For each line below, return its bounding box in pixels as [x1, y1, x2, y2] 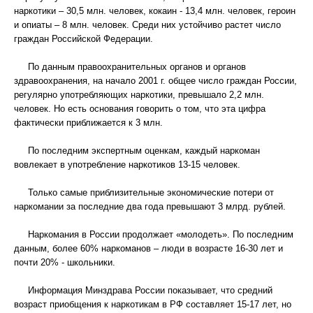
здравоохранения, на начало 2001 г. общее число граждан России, [14, 75, 297, 86]
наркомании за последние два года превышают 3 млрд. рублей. [14, 201, 286, 212]
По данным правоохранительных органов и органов [14, 61, 246, 72]
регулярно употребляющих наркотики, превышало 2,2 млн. [14, 89, 264, 100]
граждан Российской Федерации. [14, 34, 153, 44]
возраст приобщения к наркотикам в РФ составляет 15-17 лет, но [14, 299, 291, 310]
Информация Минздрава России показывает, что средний [14, 285, 272, 296]
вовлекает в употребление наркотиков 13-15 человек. [14, 159, 240, 170]
